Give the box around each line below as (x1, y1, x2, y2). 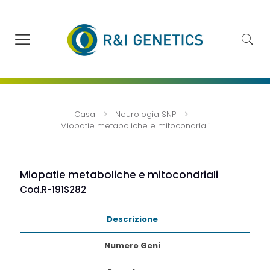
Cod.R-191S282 (20, 183, 86, 196)
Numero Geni (104, 240, 160, 252)
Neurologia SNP (115, 108, 176, 121)
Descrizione (106, 213, 158, 225)
